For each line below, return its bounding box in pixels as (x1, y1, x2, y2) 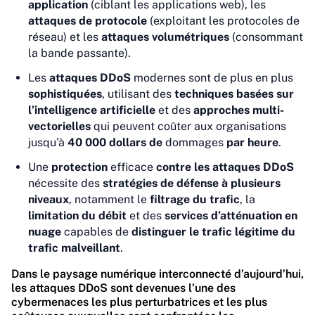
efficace (108, 160, 156, 174)
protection (51, 160, 108, 174)
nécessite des (28, 176, 103, 190)
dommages (162, 136, 226, 149)
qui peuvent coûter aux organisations (91, 120, 286, 133)
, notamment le (69, 193, 150, 206)
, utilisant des (102, 87, 174, 101)
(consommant (229, 30, 303, 44)
